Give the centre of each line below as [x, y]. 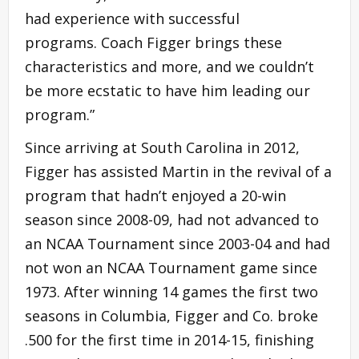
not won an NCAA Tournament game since [171, 267]
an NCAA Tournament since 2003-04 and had [177, 243]
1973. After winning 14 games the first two [171, 291]
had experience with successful [132, 18]
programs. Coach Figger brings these [153, 42]
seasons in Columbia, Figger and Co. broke [171, 315]
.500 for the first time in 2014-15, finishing [169, 339]
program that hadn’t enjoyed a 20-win [155, 195]
